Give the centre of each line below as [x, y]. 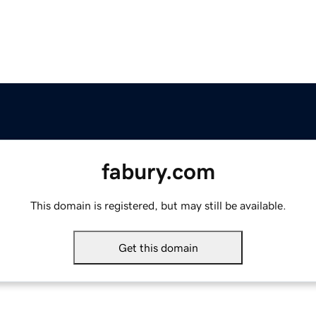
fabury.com [158, 172]
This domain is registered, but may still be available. [158, 206]
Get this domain [158, 248]
